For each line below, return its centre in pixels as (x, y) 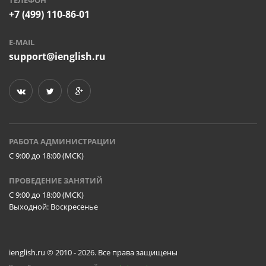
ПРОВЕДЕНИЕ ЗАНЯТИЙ (56, 180)
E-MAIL (22, 42)
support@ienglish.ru (57, 56)
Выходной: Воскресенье (53, 206)
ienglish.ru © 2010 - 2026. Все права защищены (93, 252)
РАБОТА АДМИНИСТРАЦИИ (62, 141)
